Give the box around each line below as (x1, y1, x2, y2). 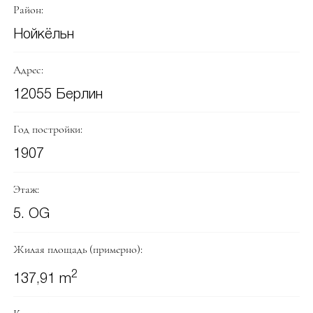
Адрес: (13, 62, 43, 77)
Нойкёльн (13, 28, 74, 41)
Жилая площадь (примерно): (13, 242, 143, 256)
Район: (13, 2, 43, 17)
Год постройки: (13, 122, 82, 137)
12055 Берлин (13, 88, 103, 101)
